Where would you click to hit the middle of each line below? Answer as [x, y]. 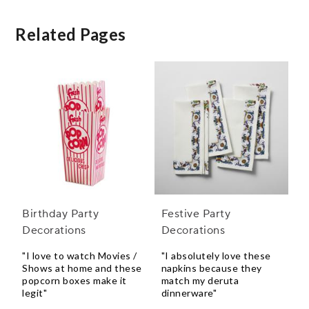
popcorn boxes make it [74, 281]
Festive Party [196, 214]
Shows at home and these [82, 268]
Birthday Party [60, 214]
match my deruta [200, 281]
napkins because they [211, 268]
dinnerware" [189, 293]
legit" [34, 293]
